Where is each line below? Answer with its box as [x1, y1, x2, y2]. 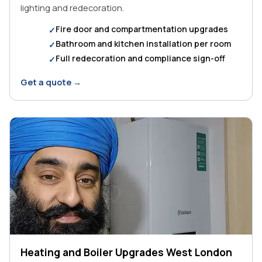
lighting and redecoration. [20, 1, 124, 13]
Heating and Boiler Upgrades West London [20, 244, 232, 259]
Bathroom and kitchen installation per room [56, 37, 231, 49]
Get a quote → [20, 76, 81, 88]
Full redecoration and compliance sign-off [56, 52, 225, 64]
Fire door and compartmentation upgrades [56, 23, 228, 35]
